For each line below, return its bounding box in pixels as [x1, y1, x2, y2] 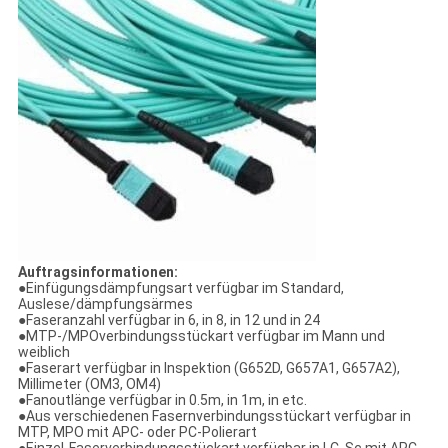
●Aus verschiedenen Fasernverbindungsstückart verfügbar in [17, 408, 411, 425]
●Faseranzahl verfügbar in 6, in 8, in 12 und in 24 [17, 312, 320, 329]
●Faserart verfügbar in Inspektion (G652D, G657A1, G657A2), [17, 360, 400, 377]
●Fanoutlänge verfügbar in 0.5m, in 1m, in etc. [17, 392, 307, 409]
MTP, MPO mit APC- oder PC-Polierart [17, 424, 257, 441]
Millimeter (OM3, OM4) [17, 376, 161, 393]
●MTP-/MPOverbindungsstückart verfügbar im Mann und [17, 328, 385, 345]
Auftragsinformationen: [17, 264, 178, 281]
